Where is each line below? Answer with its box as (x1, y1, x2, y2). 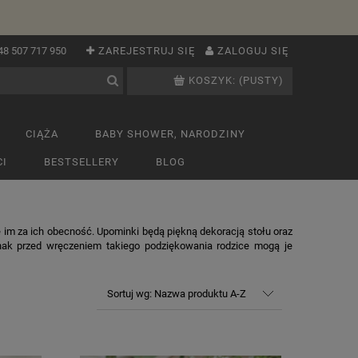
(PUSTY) (239, 74, 284, 86)
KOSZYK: (189, 74, 237, 86)
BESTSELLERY (44, 156, 119, 168)
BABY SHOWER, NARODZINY (95, 128, 245, 140)
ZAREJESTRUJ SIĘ (98, 45, 195, 57)
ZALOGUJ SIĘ (217, 45, 288, 57)
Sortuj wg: (106, 288, 154, 300)
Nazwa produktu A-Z (153, 288, 246, 300)
